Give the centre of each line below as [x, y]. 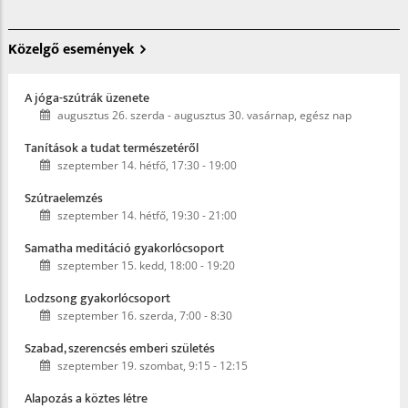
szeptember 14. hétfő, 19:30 [128, 216]
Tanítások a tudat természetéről [112, 148]
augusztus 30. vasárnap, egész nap [263, 116]
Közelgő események [71, 50]
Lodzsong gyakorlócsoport [97, 299]
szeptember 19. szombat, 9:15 [134, 366]
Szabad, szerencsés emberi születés [120, 349]
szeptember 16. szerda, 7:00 [129, 316]
